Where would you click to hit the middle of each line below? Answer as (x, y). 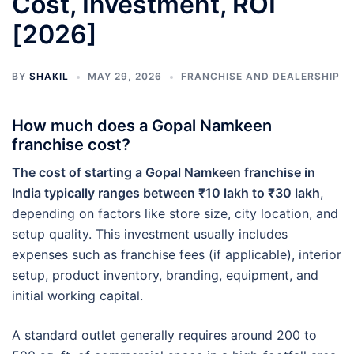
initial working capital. (77, 296)
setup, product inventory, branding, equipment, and (165, 275)
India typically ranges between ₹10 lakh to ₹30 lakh (166, 193)
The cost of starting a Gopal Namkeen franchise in (164, 172)
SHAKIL (49, 76)
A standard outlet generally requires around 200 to (164, 335)
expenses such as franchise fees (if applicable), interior (177, 254)
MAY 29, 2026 (125, 76)
